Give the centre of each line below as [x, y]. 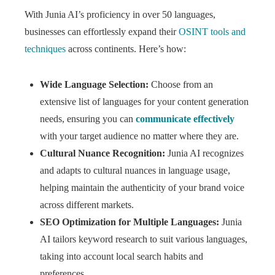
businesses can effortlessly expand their [102, 32]
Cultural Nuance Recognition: [103, 153]
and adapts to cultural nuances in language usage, [135, 170]
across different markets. [87, 205]
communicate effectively [185, 119]
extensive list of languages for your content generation [144, 102]
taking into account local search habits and [122, 256]
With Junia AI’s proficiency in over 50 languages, [120, 14]
